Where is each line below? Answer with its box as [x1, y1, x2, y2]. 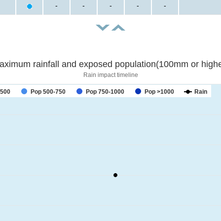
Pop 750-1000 [86, 88, 124, 95]
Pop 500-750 [31, 88, 66, 95]
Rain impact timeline [83, 71, 138, 78]
